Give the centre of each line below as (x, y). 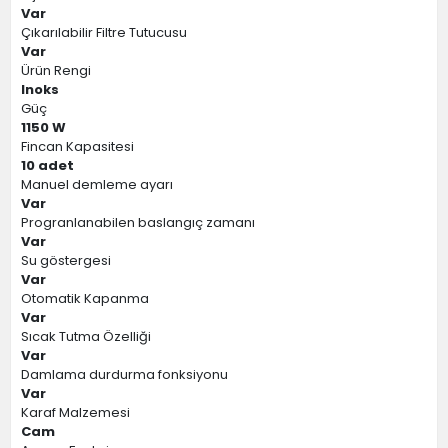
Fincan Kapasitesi (77, 146)
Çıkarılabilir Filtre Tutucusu (104, 32)
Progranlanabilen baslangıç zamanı (138, 222)
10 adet (47, 165)
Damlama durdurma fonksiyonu (124, 374)
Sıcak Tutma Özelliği (86, 336)
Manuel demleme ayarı (97, 184)
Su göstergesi (66, 260)
